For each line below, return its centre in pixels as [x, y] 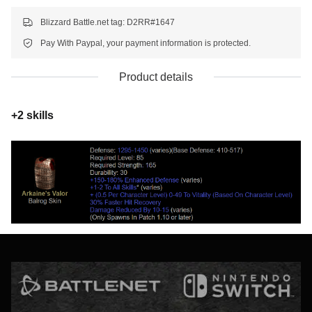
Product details [156, 77]
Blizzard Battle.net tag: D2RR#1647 [108, 22]
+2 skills [34, 115]
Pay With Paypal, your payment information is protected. [146, 43]
